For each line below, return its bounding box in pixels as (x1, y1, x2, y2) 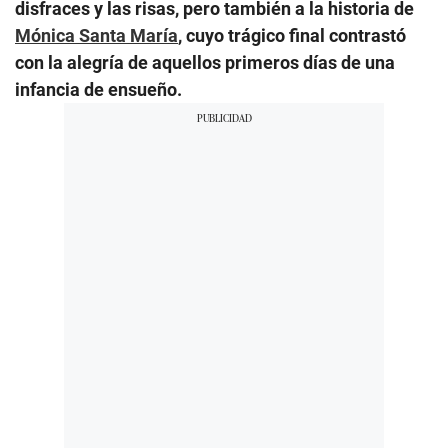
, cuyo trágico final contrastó (178, 24, 406, 46)
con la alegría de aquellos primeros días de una (15, 51, 395, 73)
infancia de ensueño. (15, 78, 182, 100)
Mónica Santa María (15, 24, 178, 46)
